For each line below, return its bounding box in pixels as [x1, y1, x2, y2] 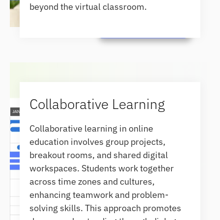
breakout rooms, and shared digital [29, 149, 168, 161]
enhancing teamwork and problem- [29, 189, 169, 200]
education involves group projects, [29, 136, 166, 147]
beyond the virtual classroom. [29, 1, 147, 13]
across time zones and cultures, [29, 175, 155, 187]
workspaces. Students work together [29, 162, 174, 174]
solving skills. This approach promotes [29, 202, 182, 214]
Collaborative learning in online [29, 122, 154, 134]
